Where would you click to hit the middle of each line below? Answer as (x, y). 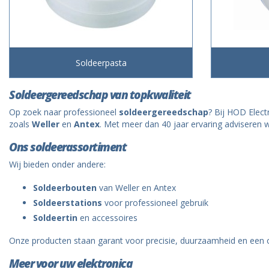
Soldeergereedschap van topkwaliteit (100, 95)
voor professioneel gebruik (155, 203)
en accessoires (107, 218)
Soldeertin (55, 218)
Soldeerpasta (101, 63)
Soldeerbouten (65, 188)
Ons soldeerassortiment (68, 147)
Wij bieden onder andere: (57, 165)
